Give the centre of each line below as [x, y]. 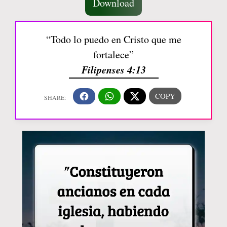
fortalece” [113, 55]
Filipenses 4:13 [113, 70]
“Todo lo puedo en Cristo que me [113, 40]
